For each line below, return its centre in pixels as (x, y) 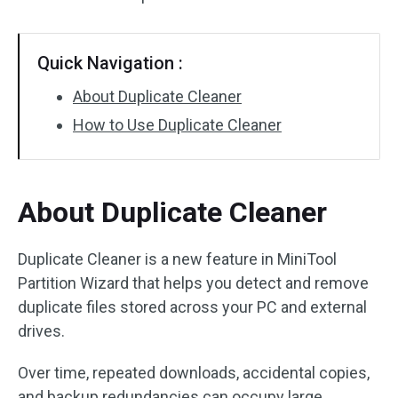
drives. (41, 331)
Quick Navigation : (110, 63)
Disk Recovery (80, 27)
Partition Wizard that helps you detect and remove (193, 283)
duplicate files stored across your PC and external (192, 307)
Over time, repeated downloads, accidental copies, (194, 373)
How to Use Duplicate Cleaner (177, 125)
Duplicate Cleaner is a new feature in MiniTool (177, 259)
